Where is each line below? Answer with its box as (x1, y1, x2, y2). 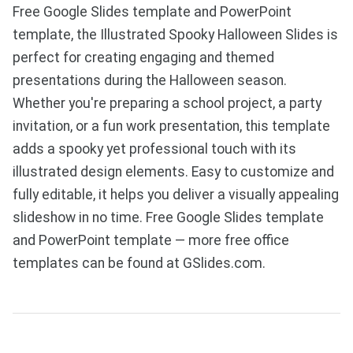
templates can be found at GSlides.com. (13, 255, 266, 272)
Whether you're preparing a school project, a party (13, 95, 321, 112)
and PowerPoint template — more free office (13, 232, 289, 249)
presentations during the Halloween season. (13, 72, 287, 89)
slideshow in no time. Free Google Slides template (13, 210, 324, 226)
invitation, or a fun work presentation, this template (13, 118, 330, 135)
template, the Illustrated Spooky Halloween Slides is (13, 27, 338, 43)
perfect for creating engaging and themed (13, 50, 274, 66)
